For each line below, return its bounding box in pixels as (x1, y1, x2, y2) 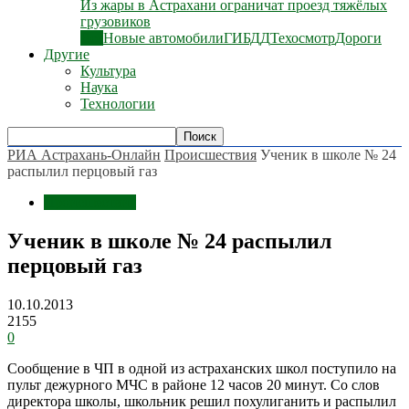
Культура (80, 63, 136, 79)
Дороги (335, 30, 382, 46)
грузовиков (80, 14, 151, 29)
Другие (44, 47, 89, 62)
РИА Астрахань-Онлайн (7, 147, 161, 163)
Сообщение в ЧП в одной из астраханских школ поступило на (7, 360, 396, 376)
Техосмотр (270, 30, 335, 46)
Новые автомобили (103, 30, 224, 46)
